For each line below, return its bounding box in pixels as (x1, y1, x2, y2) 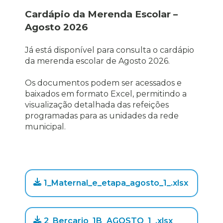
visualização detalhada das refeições (25, 100, 169, 110)
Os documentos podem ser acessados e (25, 78, 182, 88)
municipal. (25, 122, 66, 131)
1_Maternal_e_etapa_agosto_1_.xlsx (44, 178, 188, 188)
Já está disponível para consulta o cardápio (25, 45, 194, 55)
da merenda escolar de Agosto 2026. (25, 56, 170, 66)
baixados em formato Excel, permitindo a (25, 89, 187, 99)
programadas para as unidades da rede (25, 111, 179, 120)
